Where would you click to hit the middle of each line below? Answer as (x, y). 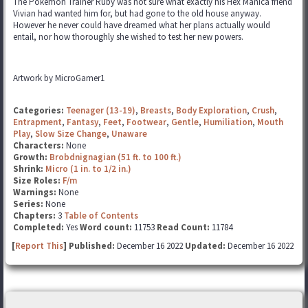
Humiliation (228, 122)
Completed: (38, 227)
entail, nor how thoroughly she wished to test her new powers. (128, 37)
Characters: (40, 145)
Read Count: (183, 227)
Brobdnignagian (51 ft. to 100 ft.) (115, 157)
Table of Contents (101, 216)
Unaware (129, 134)
